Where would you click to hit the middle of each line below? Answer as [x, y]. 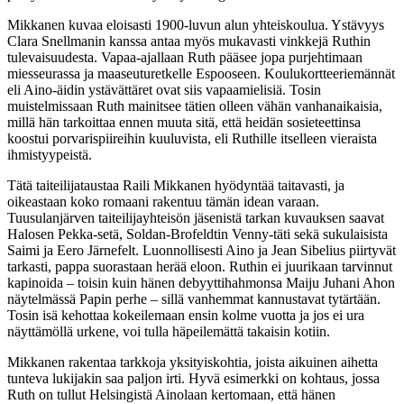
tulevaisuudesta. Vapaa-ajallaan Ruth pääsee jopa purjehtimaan [185, 58]
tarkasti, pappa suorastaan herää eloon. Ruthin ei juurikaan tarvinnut [200, 267]
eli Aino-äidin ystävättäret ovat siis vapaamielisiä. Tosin [164, 90]
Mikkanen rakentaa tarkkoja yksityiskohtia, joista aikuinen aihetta [193, 363]
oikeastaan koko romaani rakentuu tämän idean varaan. [163, 202]
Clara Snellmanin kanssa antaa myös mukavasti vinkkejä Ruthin [189, 41]
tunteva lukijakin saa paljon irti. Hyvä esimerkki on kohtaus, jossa [193, 379]
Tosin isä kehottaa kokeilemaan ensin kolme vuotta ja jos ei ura [186, 316]
